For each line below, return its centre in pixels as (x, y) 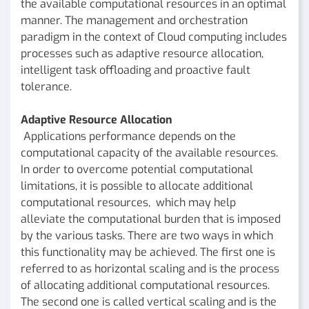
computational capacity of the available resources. (149, 152)
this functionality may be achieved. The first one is (148, 252)
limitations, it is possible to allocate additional (137, 186)
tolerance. (46, 86)
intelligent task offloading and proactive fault (136, 70)
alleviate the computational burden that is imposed (151, 219)
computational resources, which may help (128, 202)
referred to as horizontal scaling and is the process (150, 268)
